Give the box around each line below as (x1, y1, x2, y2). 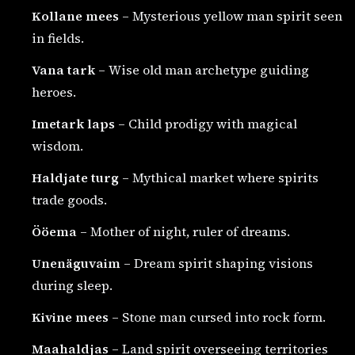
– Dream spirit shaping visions (120, 254, 313, 272)
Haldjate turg (32, 168, 119, 186)
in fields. (32, 29, 84, 47)
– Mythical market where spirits (119, 168, 319, 186)
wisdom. (32, 136, 83, 155)
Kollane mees (32, 6, 119, 25)
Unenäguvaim (32, 254, 120, 272)
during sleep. (32, 276, 113, 294)
